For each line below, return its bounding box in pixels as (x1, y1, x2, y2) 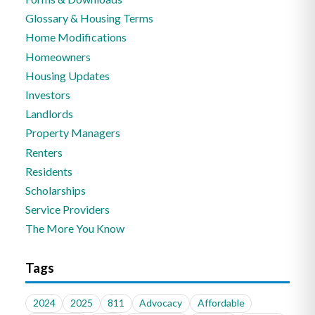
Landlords (25, 107, 74, 121)
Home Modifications (25, 30, 127, 44)
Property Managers (25, 126, 121, 140)
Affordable (197, 297, 245, 309)
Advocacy (139, 297, 183, 309)
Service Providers (25, 202, 110, 217)
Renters (25, 145, 63, 159)
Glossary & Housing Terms (25, 11, 154, 25)
